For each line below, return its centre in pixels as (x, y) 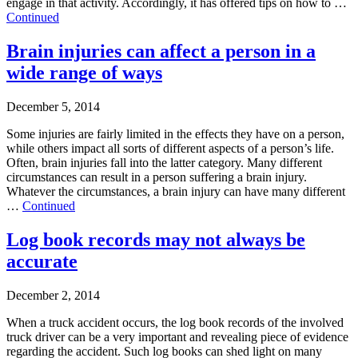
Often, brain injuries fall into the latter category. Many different (164, 162)
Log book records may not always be (156, 239)
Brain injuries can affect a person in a (161, 51)
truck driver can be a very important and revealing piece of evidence (177, 336)
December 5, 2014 (53, 106)
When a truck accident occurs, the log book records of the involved (175, 322)
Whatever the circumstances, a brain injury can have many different (176, 191)
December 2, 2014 (53, 295)
